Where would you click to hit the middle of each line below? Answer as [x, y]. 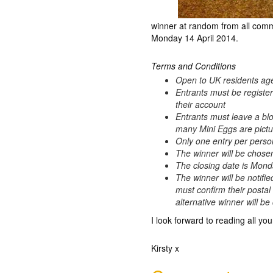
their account [201, 104]
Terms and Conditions [194, 66]
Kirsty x [165, 248]
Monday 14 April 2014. [195, 38]
